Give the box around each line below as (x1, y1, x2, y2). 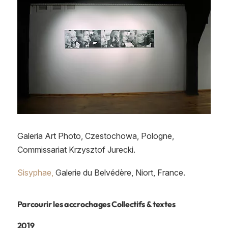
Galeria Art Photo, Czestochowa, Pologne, (17, 131, 174, 141)
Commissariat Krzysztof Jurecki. (17, 145, 135, 155)
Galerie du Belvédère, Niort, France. (53, 167, 185, 178)
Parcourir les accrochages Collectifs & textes (17, 198, 176, 209)
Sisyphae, (17, 167, 53, 178)
